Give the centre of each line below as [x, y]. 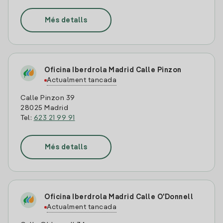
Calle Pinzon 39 [48, 98]
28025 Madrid [44, 108]
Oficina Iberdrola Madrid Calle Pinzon [113, 70]
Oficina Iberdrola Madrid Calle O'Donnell [119, 197]
